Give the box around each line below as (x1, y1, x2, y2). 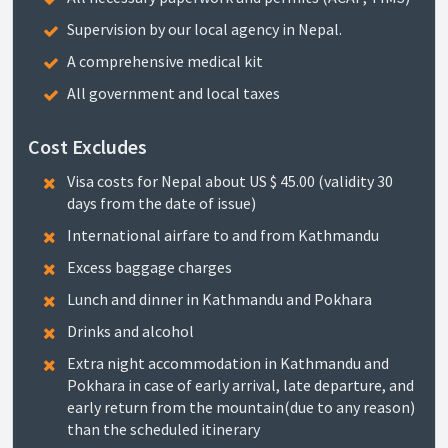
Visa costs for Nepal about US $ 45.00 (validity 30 (67, 171, 393, 191)
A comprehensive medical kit (67, 51, 263, 71)
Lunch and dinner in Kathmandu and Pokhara (67, 289, 372, 309)
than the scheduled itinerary (67, 419, 260, 439)
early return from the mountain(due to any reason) (67, 397, 415, 417)
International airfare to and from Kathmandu (67, 225, 379, 245)
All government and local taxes (67, 83, 280, 103)
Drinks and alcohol (67, 321, 194, 341)
